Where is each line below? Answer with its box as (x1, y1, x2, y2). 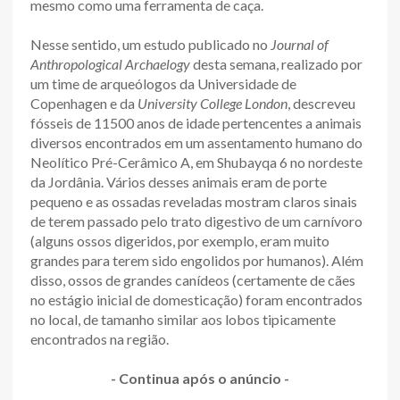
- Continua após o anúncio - (111, 369, 289, 387)
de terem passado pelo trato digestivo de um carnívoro (30, 212, 362, 229)
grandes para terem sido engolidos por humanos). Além (30, 251, 363, 269)
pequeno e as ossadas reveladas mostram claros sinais (30, 192, 357, 210)
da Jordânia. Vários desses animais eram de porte (30, 172, 327, 190)
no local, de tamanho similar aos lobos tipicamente (30, 310, 336, 328)
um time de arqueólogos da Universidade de (30, 74, 296, 92)
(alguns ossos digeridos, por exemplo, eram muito (30, 231, 329, 249)
